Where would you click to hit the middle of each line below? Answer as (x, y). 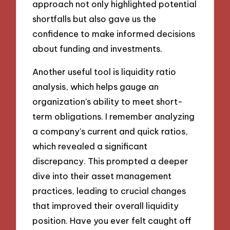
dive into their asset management (102, 176)
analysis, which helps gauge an (96, 86)
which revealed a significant (90, 146)
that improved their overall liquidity (106, 205)
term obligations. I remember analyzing (114, 116)
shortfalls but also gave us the (94, 19)
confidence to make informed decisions (114, 34)
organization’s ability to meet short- (108, 101)
